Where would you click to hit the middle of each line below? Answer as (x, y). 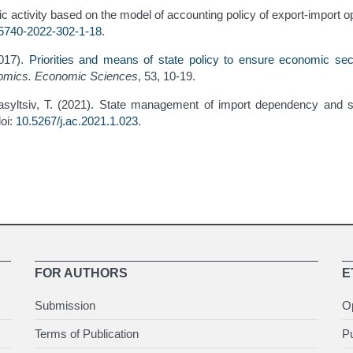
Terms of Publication (87, 334)
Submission (65, 306)
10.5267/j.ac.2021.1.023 (77, 121)
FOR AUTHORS (81, 273)
